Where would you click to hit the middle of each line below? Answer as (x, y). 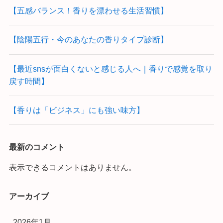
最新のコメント (37, 147)
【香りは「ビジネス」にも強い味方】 (76, 110)
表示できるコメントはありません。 (72, 167)
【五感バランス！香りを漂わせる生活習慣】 (88, 11)
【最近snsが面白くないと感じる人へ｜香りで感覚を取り (111, 68)
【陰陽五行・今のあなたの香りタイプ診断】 (88, 40)
